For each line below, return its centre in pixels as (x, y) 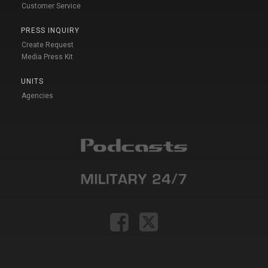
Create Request (48, 45)
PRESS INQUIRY (50, 30)
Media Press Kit (47, 57)
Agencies (37, 95)
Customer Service (51, 6)
